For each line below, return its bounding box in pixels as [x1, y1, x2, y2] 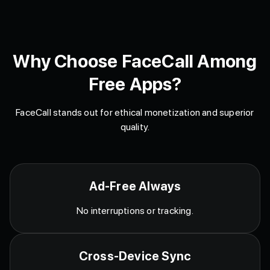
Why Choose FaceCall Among [13, 50, 257, 72]
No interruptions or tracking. [77, 204, 193, 216]
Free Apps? [88, 73, 182, 95]
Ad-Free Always [89, 178, 181, 193]
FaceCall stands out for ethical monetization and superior [16, 106, 254, 118]
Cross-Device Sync [78, 248, 192, 263]
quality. [120, 121, 150, 133]
